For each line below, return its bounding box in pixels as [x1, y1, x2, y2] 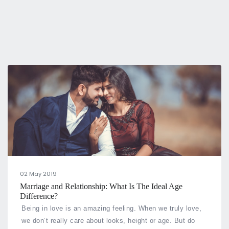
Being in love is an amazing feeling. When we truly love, [21, 204, 202, 213]
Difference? [20, 192, 58, 201]
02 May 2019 [20, 170, 57, 178]
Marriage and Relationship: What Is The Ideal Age [20, 182, 182, 191]
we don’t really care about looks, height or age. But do [21, 217, 195, 225]
